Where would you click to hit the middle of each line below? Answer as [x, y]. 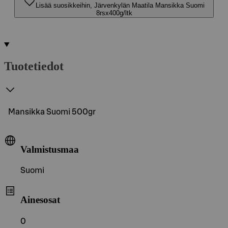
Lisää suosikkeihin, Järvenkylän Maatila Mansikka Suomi [120, 5]
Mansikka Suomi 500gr [52, 112]
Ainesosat [40, 199]
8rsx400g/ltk [114, 13]
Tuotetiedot [34, 66]
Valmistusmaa [50, 149]
